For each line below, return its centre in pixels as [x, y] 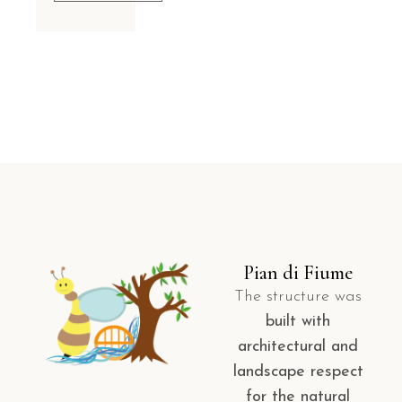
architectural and [298, 347]
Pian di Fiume [298, 273]
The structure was [298, 297]
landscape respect [298, 372]
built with [298, 322]
